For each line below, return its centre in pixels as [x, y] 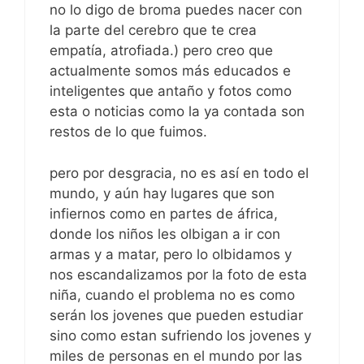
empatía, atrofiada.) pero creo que [161, 51]
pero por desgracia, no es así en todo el [179, 173]
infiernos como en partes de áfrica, [164, 213]
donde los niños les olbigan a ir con [165, 234]
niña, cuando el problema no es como [172, 295]
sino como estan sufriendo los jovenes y [180, 335]
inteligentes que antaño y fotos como [171, 91]
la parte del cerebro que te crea [153, 30]
